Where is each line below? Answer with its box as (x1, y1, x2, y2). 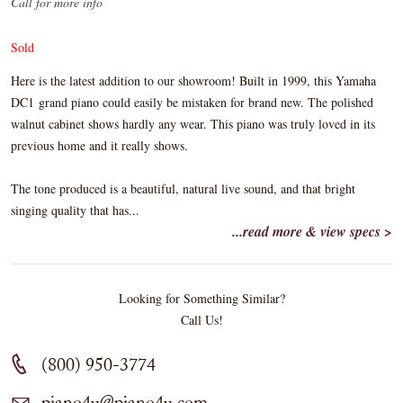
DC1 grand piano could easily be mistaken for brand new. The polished (11, 94, 373, 111)
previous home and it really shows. (11, 137, 188, 154)
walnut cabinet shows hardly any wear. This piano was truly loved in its (11, 115, 375, 132)
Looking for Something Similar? (118, 290, 285, 307)
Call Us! (180, 311, 223, 328)
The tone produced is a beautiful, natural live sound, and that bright (11, 180, 355, 197)
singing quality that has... (11, 201, 139, 219)
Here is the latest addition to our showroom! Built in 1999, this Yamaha (11, 72, 376, 89)
